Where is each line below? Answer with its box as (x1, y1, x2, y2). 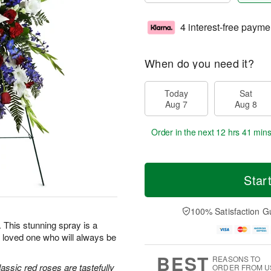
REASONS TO (212, 253, 261, 264)
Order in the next (151, 126, 217, 138)
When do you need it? (145, 55, 254, 71)
